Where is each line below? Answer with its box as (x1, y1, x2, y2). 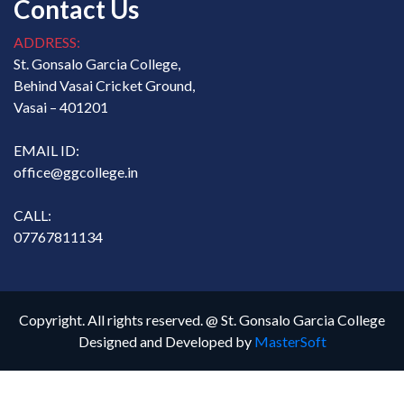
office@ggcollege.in (14, 162, 138, 180)
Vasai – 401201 (14, 97, 108, 115)
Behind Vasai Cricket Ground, (14, 76, 195, 94)
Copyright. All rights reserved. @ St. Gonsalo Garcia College (19, 310, 385, 328)
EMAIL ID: (14, 141, 79, 159)
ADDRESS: (14, 32, 80, 50)
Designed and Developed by (78, 332, 254, 350)
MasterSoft (253, 332, 326, 350)
